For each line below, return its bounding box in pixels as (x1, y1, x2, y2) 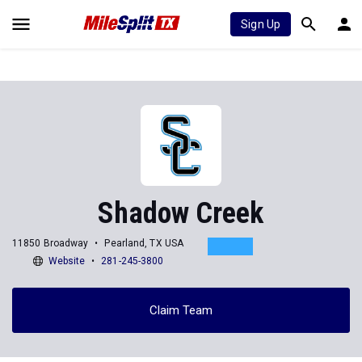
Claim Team (149, 302, 213, 318)
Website (48, 255, 86, 267)
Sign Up (241, 18, 280, 31)
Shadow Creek (98, 196, 264, 230)
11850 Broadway (12, 237, 89, 249)
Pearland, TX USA (104, 237, 184, 249)
